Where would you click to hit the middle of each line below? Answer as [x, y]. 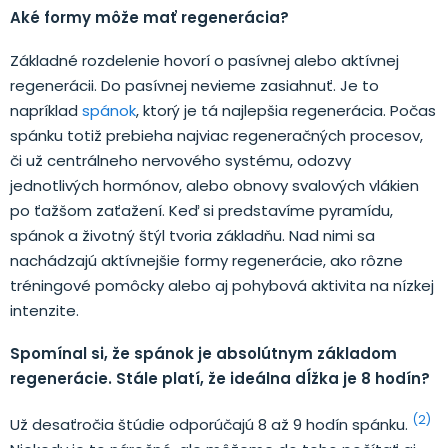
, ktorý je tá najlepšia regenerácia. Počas [286, 110]
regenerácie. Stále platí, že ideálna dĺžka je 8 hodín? [220, 378]
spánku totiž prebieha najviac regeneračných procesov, [216, 135]
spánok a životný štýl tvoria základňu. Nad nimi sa [192, 235]
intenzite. [44, 310]
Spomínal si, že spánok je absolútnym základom [203, 353]
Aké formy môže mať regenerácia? [149, 17]
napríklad [46, 110]
